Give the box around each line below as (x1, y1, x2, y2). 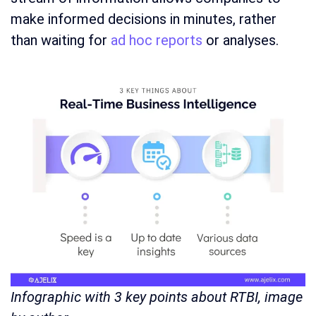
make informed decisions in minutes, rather (11, 11, 276, 28)
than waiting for (11, 32, 111, 49)
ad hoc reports (111, 32, 202, 49)
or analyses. (202, 32, 279, 49)
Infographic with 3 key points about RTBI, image (11, 288, 303, 305)
